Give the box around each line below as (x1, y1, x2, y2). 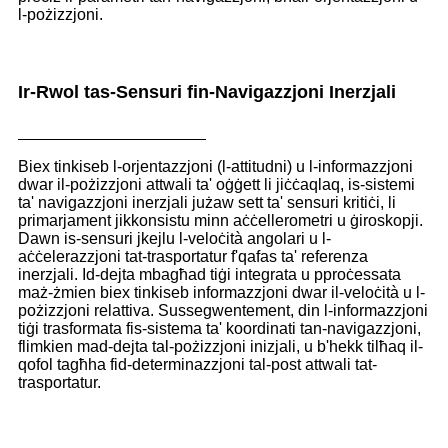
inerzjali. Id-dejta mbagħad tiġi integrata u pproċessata (18, 266, 401, 284)
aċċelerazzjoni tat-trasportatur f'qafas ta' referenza (18, 248, 368, 266)
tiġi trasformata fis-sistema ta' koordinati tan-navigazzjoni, (18, 320, 421, 338)
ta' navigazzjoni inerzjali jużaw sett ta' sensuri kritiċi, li (18, 194, 396, 212)
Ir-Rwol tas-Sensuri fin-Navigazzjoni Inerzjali (18, 82, 396, 103)
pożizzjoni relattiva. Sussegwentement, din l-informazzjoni (18, 302, 428, 320)
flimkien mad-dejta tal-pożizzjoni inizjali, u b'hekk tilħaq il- (18, 338, 423, 356)
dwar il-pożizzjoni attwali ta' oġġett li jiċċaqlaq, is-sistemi (18, 176, 415, 194)
